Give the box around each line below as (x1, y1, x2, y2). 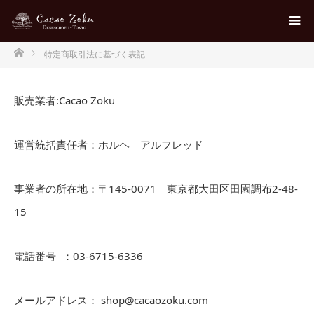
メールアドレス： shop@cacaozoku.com (14, 293, 208, 307)
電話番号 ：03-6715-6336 (14, 249, 143, 263)
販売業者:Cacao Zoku (14, 93, 115, 107)
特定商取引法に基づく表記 (44, 48, 145, 60)
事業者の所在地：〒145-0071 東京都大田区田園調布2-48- (14, 182, 298, 196)
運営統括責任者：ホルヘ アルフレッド (14, 137, 203, 151)
